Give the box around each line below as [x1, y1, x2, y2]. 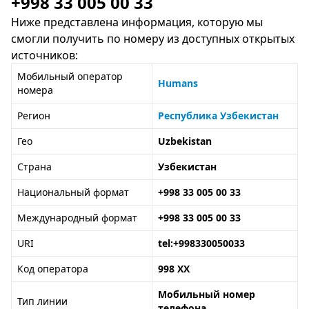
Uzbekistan [158, 134, 212, 148]
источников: [11, 48, 78, 63]
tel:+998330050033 [158, 237, 245, 250]
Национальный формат [17, 186, 129, 199]
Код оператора [17, 262, 88, 275]
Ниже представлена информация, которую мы [11, 14, 263, 30]
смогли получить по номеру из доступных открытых [11, 31, 295, 46]
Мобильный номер [158, 288, 255, 301]
